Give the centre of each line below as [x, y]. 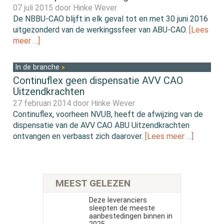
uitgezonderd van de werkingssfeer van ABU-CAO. [101, 29]
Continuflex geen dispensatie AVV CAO [98, 80]
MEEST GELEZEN [93, 183]
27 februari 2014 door [52, 103]
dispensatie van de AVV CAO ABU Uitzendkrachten [101, 125]
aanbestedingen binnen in [130, 216]
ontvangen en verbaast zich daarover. [79, 136]
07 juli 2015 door [43, 7]
